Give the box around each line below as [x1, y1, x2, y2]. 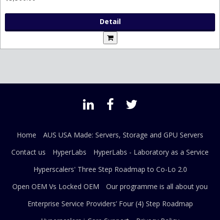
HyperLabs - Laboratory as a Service [93, 147, 209, 157]
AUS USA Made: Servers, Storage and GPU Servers [43, 130, 203, 140]
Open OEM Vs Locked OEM [12, 182, 99, 192]
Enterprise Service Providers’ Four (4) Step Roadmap [27, 199, 193, 209]
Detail [99, 17, 121, 27]
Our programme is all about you [106, 182, 208, 192]
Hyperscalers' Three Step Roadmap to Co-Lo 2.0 [33, 165, 187, 174]
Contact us [11, 147, 46, 157]
